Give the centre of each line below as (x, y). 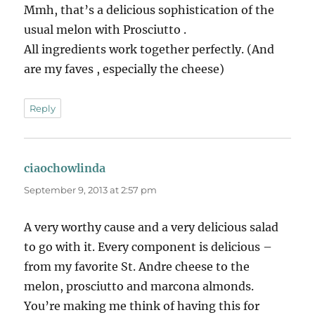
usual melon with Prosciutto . (105, 29)
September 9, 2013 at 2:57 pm (91, 189)
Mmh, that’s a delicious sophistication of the (149, 9)
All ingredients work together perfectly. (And (149, 49)
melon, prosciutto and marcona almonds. (139, 286)
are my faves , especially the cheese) (124, 69)
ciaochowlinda (65, 168)
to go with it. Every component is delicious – (148, 246)
